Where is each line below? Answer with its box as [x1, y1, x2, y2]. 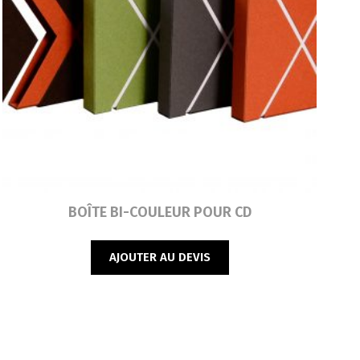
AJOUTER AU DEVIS [108, 250, 211, 265]
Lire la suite [12, 200, 72, 215]
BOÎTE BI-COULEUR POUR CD [67, 203, 252, 222]
